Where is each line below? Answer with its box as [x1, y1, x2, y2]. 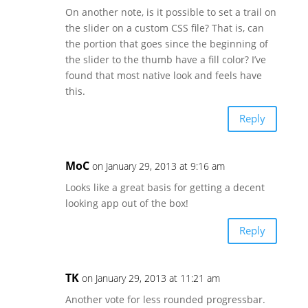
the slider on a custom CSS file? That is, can [65, 21, 264, 34]
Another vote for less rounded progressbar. [65, 292, 265, 306]
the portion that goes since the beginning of [65, 36, 268, 50]
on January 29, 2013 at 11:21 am [81, 271, 220, 285]
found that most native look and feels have [65, 68, 262, 82]
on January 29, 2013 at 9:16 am [91, 159, 225, 173]
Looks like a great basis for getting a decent [65, 180, 265, 194]
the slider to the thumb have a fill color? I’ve [65, 52, 266, 66]
